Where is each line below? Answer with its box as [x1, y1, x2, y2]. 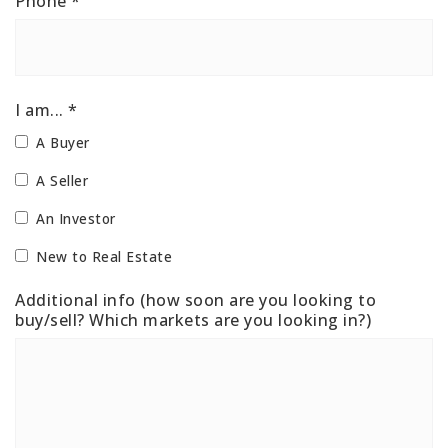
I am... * [15, 99, 78, 122]
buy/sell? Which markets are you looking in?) [15, 309, 371, 332]
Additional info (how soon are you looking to [15, 289, 376, 312]
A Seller [36, 171, 88, 191]
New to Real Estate [36, 247, 172, 267]
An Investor [36, 209, 116, 229]
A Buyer [36, 133, 90, 153]
